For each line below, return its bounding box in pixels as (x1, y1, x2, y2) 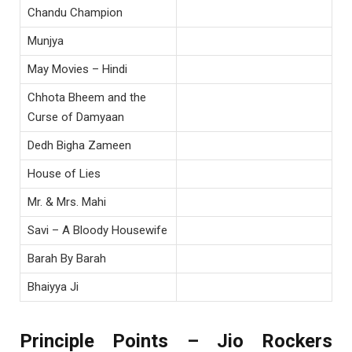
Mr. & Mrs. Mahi (27, 195, 106, 210)
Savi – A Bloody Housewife (27, 223, 167, 238)
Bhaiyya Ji (27, 280, 79, 295)
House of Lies (27, 167, 101, 181)
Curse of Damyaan (27, 110, 124, 125)
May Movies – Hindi (27, 62, 127, 77)
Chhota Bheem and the (27, 90, 146, 105)
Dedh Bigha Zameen (27, 138, 131, 153)
